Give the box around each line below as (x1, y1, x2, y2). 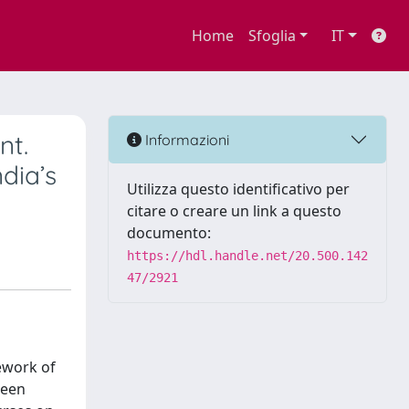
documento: (127, 223, 211, 243)
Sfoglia (247, 26, 296, 46)
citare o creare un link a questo (127, 201, 341, 221)
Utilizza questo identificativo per (127, 179, 350, 199)
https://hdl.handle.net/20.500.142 (127, 248, 368, 263)
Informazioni (142, 130, 229, 149)
